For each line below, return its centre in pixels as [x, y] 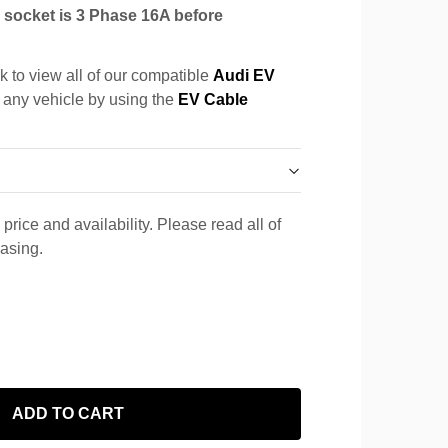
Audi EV [244, 75]
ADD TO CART [68, 414]
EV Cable [213, 99]
